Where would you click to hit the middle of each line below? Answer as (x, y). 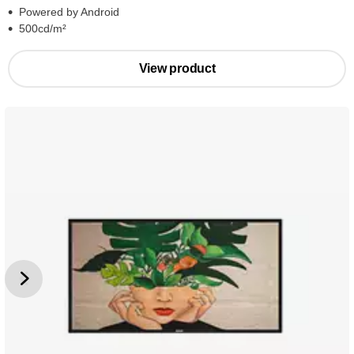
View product (177, 68)
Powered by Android (69, 12)
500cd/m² (43, 28)
